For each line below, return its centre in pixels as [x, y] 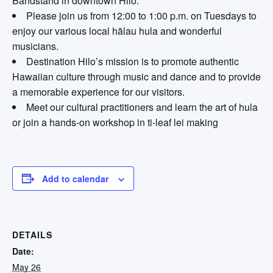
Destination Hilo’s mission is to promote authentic [133, 61]
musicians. [35, 46]
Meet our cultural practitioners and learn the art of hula [142, 107]
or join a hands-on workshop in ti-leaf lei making [115, 122]
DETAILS [32, 234]
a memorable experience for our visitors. [98, 91]
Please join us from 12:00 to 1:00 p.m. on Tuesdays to [141, 15]
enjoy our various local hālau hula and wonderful [117, 30]
